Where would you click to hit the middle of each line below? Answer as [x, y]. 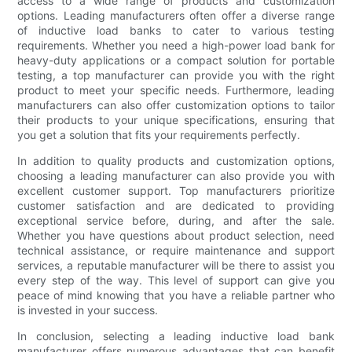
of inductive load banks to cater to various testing [176, 31]
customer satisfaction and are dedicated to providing [176, 206]
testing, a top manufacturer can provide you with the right [176, 75]
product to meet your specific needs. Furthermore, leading [176, 90]
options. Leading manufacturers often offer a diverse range [176, 16]
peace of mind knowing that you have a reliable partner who [176, 295]
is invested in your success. [88, 310]
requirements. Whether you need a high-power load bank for [176, 46]
